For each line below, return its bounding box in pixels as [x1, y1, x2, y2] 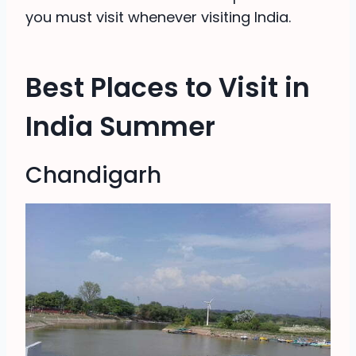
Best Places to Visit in [25, 68, 310, 106]
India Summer [25, 107, 215, 145]
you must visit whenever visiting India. [25, 7, 291, 28]
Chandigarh [25, 160, 161, 192]
